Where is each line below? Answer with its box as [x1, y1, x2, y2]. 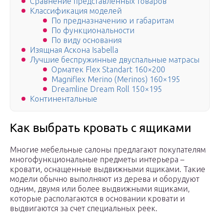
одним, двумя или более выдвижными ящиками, [10, 184, 190, 194]
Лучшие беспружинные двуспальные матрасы [30, 55, 199, 65]
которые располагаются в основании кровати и [10, 194, 185, 203]
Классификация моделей [30, 6, 122, 16]
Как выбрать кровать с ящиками [10, 121, 191, 135]
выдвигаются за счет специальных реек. [10, 204, 157, 213]
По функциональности [51, 26, 134, 35]
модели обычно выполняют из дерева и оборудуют [10, 175, 199, 184]
